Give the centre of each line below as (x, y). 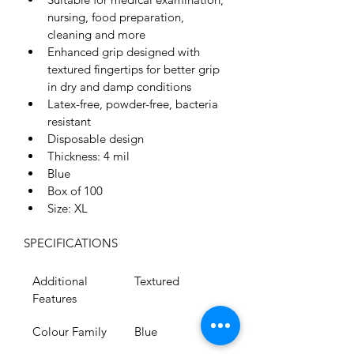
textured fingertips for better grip (135, 69)
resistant (69, 121)
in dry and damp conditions (119, 87)
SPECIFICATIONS (71, 243)
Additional (62, 281)
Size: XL (68, 208)
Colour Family (70, 331)
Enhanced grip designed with (125, 52)
